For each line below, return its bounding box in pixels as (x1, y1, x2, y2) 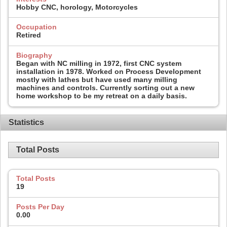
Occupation (16, 23, 57, 31)
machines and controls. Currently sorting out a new (16, 83, 195, 92)
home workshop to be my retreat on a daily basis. (16, 91, 187, 100)
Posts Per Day (16, 203, 64, 211)
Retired (16, 31, 41, 40)
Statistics (9, 118, 44, 127)
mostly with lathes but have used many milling (16, 75, 177, 84)
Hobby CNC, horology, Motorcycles (16, 3, 138, 11)
